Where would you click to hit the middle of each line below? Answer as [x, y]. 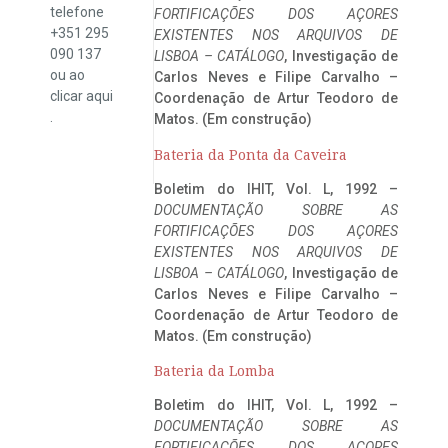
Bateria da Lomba [215, 371]
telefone [77, 11]
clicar [68, 95]
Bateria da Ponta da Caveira [251, 154]
